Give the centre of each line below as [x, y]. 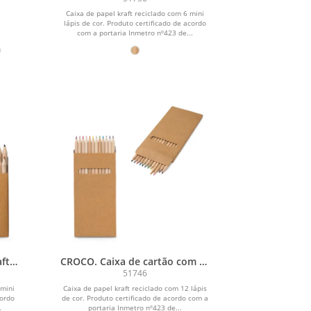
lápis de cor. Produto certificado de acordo [135, 23]
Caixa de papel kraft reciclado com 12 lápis [135, 288]
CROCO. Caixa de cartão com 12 [135, 262]
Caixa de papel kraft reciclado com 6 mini [135, 13]
